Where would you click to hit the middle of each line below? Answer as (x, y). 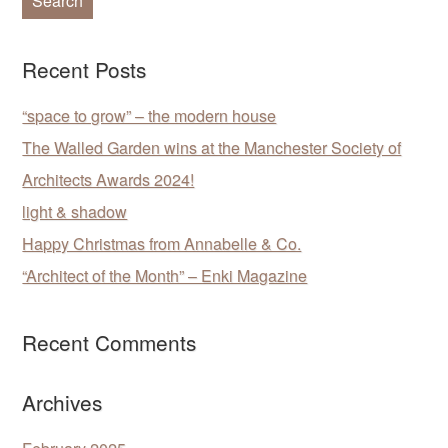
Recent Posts (84, 69)
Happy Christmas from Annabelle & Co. (162, 243)
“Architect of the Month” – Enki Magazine (165, 275)
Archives (62, 401)
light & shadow (75, 211)
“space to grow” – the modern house (149, 115)
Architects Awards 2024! (108, 179)
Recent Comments (109, 341)
